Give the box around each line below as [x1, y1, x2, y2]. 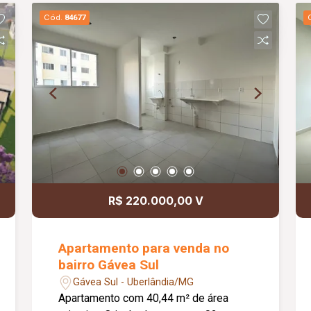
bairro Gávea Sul [58, 257, 160, 274]
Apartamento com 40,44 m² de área [58, 292, 229, 305]
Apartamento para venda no [58, 240, 230, 257]
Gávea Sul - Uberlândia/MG [73, 276, 194, 288]
